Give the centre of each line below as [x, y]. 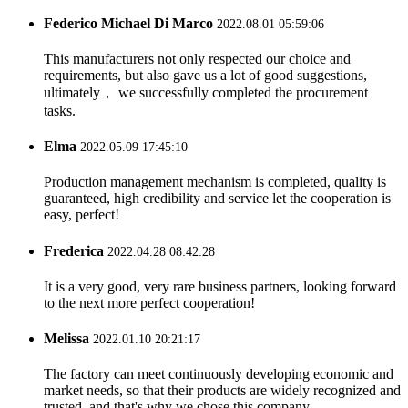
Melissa [66, 339]
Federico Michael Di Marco [128, 23]
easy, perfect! [82, 215]
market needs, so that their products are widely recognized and [222, 391]
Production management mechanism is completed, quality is [215, 182]
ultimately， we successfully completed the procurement [206, 92]
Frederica [74, 250]
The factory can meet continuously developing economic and [219, 374]
